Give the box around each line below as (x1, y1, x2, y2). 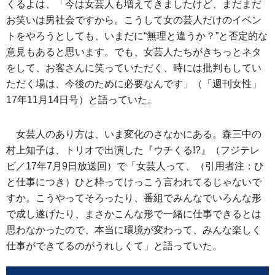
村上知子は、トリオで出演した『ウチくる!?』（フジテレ (6, 145, 260, 155)
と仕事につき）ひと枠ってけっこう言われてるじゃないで (6, 177, 261, 187)
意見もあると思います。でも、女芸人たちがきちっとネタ (6, 47, 261, 57)
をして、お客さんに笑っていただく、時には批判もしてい (6, 63, 261, 73)
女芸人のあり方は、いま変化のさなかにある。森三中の (16, 129, 261, 139)
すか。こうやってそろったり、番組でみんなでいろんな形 (6, 193, 261, 203)
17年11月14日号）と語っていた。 (6, 95, 157, 105)
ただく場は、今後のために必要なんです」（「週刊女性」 (6, 79, 261, 89)
